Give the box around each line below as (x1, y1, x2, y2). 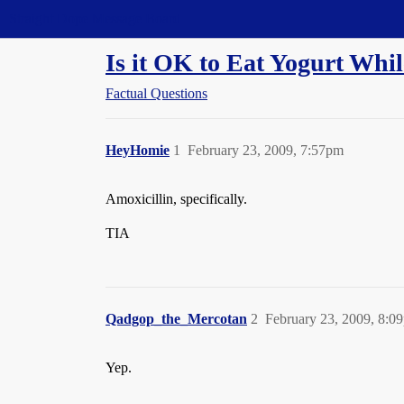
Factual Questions (106, 86, 207, 101)
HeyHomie (106, 142, 170, 158)
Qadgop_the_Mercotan (106, 311, 247, 326)
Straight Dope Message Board (9, 11, 180, 26)
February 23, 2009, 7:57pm (188, 142, 344, 158)
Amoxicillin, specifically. (106, 191, 247, 207)
